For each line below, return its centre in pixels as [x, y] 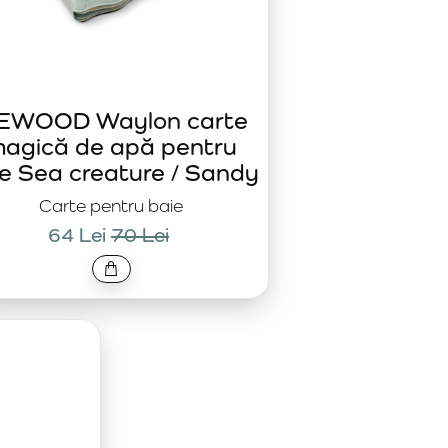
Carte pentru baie [111, 205]
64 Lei [77, 235]
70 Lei [140, 235]
